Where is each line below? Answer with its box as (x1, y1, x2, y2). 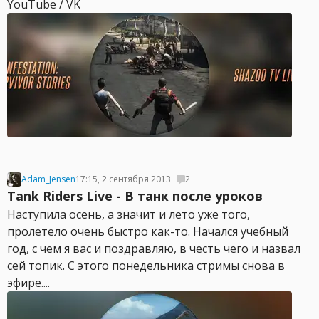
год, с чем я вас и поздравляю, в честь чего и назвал (7, 241, 300, 256)
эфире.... (7, 275, 50, 291)
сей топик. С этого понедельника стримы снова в (7, 258, 285, 273)
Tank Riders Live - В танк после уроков (7, 187, 263, 204)
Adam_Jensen (21, 173, 75, 185)
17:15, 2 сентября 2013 (75, 173, 171, 185)
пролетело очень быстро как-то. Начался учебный (7, 224, 288, 239)
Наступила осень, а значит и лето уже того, (7, 206, 250, 222)
